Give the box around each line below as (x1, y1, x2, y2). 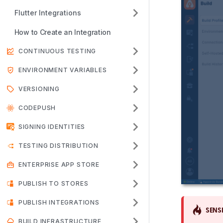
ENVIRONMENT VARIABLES (18, 66, 107, 74)
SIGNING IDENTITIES (18, 123, 86, 130)
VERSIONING (18, 85, 60, 93)
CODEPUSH (18, 104, 56, 111)
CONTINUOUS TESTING (18, 47, 97, 55)
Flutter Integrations (14, 8, 81, 17)
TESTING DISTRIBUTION (18, 142, 99, 149)
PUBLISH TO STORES (18, 180, 89, 187)
